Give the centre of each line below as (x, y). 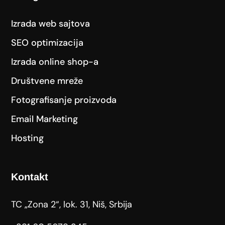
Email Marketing (45, 119)
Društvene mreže (47, 81)
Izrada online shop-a (55, 62)
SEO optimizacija (47, 43)
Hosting (28, 138)
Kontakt (30, 177)
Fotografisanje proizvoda (64, 100)
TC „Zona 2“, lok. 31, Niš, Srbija (72, 205)
